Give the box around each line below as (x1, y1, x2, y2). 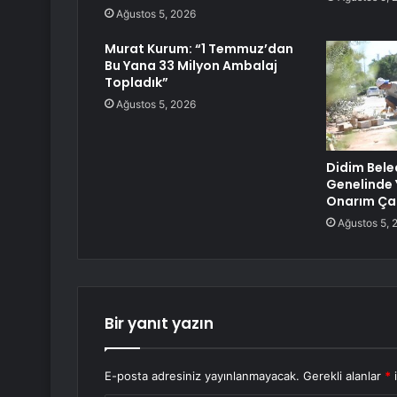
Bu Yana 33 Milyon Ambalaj (105, 57, 277, 75)
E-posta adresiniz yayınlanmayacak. (105, 369, 300, 384)
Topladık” (105, 74, 168, 92)
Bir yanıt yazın (105, 313, 214, 335)
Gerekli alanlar (303, 369, 385, 384)
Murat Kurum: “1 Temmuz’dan (105, 40, 293, 58)
